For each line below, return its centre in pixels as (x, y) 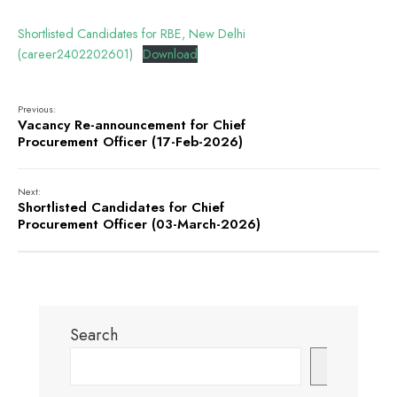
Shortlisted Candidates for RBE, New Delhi (132, 34)
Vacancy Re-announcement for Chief (132, 125)
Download (170, 54)
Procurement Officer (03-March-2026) (139, 225)
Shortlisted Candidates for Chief (121, 208)
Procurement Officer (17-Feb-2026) (130, 142)
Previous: (37, 109)
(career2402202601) (75, 54)
